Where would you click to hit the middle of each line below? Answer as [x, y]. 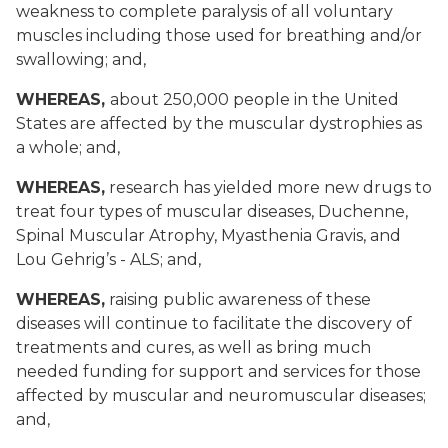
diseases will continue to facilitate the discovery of [214, 323]
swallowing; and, [81, 59]
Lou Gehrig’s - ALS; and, [108, 259]
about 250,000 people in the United [254, 99]
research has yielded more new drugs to [268, 187]
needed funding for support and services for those [218, 371]
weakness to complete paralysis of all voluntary [204, 11]
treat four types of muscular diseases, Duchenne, [212, 211]
